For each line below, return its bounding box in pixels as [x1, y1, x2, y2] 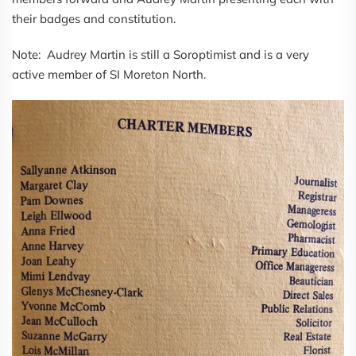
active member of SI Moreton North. [12, 67, 206, 83]
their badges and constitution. [12, 11, 179, 27]
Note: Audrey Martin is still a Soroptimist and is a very [12, 47, 309, 63]
